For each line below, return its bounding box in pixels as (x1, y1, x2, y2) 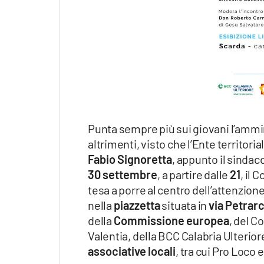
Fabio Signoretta (88, 151, 172, 166)
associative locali (88, 243, 176, 258)
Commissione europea (113, 213, 229, 227)
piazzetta (113, 197, 160, 212)
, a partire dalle (157, 167, 230, 181)
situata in (160, 197, 209, 212)
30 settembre (88, 167, 157, 181)
